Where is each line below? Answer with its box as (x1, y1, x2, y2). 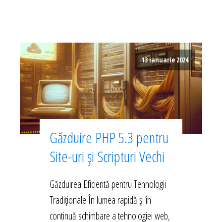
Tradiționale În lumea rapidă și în (50, 193, 151, 207)
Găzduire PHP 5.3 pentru (50, 127, 168, 148)
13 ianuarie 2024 (142, 55, 188, 64)
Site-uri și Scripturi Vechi (50, 146, 165, 167)
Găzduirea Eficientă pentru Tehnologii (50, 177, 166, 191)
